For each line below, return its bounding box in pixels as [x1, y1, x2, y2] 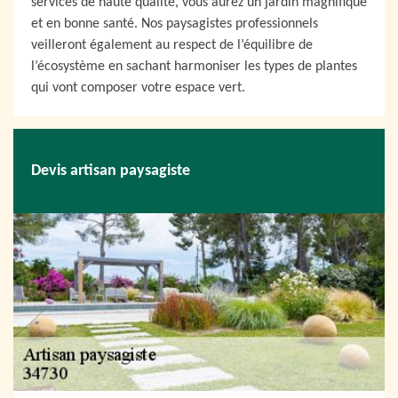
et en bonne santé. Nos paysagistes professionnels [31, 17, 318, 31]
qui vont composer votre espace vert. [31, 81, 245, 95]
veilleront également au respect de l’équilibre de [31, 38, 313, 52]
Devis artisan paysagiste [31, 163, 190, 179]
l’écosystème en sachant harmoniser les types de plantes [31, 60, 357, 74]
